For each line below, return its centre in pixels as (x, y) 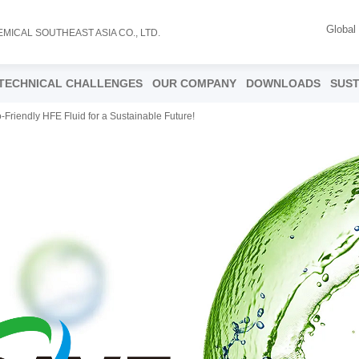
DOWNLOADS (283, 83)
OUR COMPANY (194, 83)
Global (341, 29)
